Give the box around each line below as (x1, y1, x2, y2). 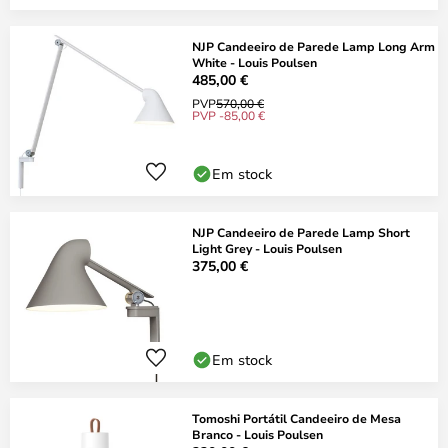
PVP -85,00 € (192, 107, 265, 123)
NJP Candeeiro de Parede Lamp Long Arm (192, 38, 435, 54)
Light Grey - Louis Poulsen (192, 240, 342, 256)
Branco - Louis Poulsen (192, 426, 323, 442)
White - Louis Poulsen (192, 54, 317, 70)
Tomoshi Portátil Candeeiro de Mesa (192, 410, 401, 426)
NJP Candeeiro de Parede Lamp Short (192, 224, 410, 240)
